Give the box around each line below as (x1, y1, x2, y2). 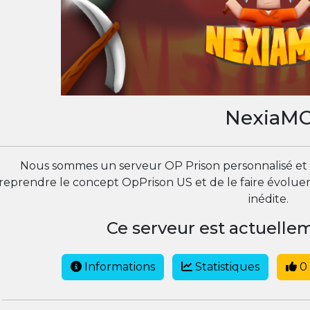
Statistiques (192, 260, 259, 274)
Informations (81, 260, 155, 274)
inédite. (248, 192, 289, 206)
